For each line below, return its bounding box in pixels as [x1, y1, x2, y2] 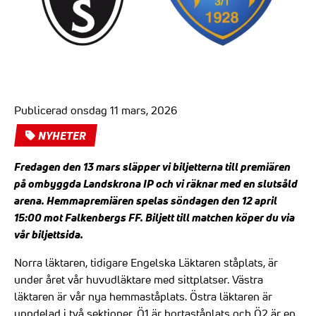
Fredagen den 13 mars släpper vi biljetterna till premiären [14, 158, 291, 174]
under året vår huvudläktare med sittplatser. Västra [14, 272, 263, 286]
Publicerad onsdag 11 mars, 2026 [14, 102, 177, 117]
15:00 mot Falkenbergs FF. [14, 209, 145, 225]
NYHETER [38, 127, 86, 143]
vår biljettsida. [14, 226, 83, 242]
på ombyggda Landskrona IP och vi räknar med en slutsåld [14, 175, 298, 191]
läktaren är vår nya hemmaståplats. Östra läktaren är [14, 288, 272, 303]
